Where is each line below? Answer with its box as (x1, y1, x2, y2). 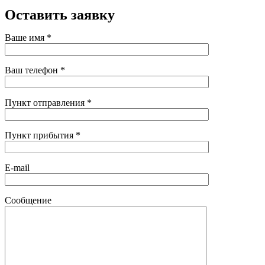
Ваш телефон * (5, 64, 65, 75)
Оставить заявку (5, 7, 115, 22)
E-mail (5, 162, 30, 173)
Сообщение (5, 195, 51, 205)
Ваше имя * (5, 32, 51, 43)
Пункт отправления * (5, 97, 92, 108)
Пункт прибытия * (5, 130, 80, 140)
